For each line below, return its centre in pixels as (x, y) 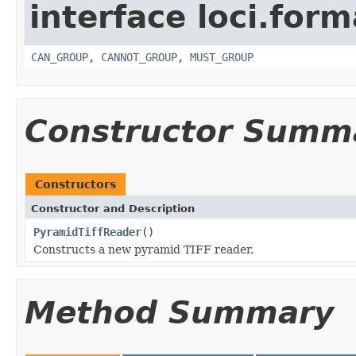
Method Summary (179, 312)
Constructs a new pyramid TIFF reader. (143, 249)
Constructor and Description (113, 208)
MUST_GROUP (222, 57)
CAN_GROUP (60, 57)
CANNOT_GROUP (139, 57)
